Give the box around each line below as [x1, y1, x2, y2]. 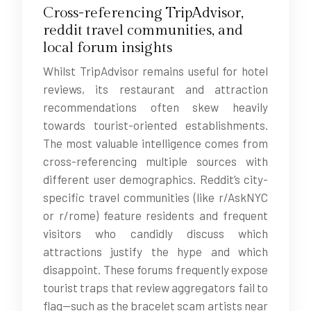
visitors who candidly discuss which [43, 226, 268, 240]
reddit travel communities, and [43, 22, 243, 39]
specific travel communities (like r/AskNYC [43, 190, 268, 204]
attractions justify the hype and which [43, 244, 268, 258]
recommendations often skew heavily [43, 100, 268, 114]
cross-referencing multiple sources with [43, 154, 268, 168]
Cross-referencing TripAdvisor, [43, 4, 244, 22]
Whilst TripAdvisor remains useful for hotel [43, 64, 268, 78]
